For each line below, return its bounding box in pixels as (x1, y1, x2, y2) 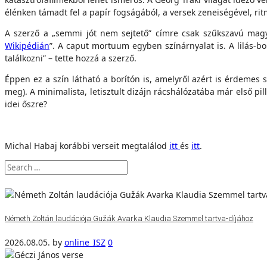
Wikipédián (5, 40, 49, 51)
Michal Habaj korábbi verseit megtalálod (5, 140, 169, 151)
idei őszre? (5, 98, 47, 110)
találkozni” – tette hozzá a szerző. (5, 52, 136, 64)
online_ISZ (64, 237, 105, 249)
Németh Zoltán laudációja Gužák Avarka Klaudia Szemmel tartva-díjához (5, 213, 253, 223)
